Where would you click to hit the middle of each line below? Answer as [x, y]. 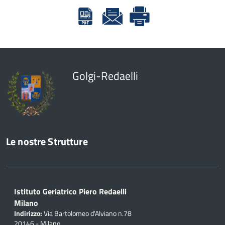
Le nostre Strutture [47, 141]
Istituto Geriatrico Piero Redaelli [70, 191]
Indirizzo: [28, 213]
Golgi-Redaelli [105, 76]
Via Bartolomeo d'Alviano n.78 [87, 213]
